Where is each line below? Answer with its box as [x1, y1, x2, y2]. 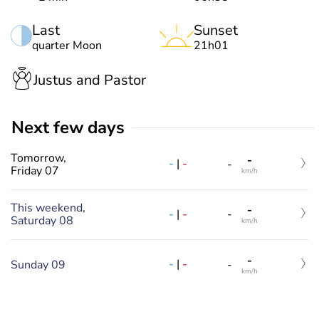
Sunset [194, 21, 238, 40]
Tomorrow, [11, 150, 66, 166]
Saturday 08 [11, 213, 73, 229]
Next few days [24, 116, 125, 139]
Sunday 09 [11, 256, 66, 273]
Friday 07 [11, 162, 59, 179]
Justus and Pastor [33, 70, 146, 90]
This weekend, [11, 200, 85, 216]
